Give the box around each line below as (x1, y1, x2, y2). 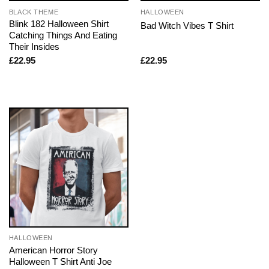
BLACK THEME (8, 8, 59, 16)
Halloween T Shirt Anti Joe (8, 256, 112, 267)
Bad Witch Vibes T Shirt (140, 20, 234, 31)
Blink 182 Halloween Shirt (8, 18, 109, 29)
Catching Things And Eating (8, 29, 117, 40)
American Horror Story (8, 244, 98, 255)
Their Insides (8, 41, 59, 52)
